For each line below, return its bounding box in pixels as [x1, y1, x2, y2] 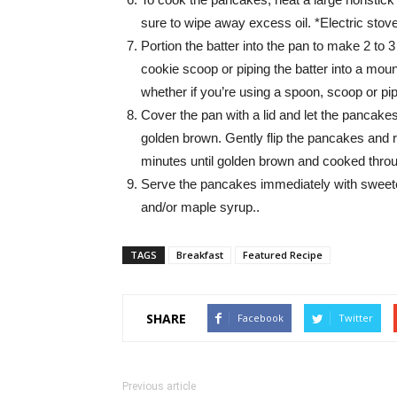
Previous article [122, 380, 196, 393]
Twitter [339, 311, 373, 324]
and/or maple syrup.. [141, 199, 260, 214]
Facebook [237, 311, 284, 324]
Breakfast [176, 248, 223, 261]
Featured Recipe [243, 248, 323, 261]
